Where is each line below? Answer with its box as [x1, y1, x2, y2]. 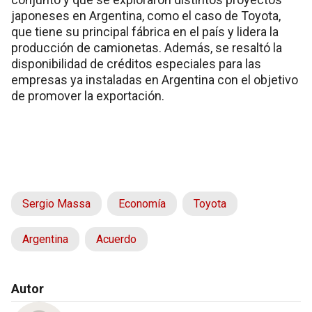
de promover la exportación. [11, 88, 164, 103]
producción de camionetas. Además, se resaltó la [11, 40, 282, 55]
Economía [118, 196, 166, 210]
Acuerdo [96, 232, 136, 246]
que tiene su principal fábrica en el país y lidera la [11, 24, 279, 39]
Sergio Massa [22, 196, 91, 210]
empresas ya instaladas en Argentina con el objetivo [11, 72, 298, 87]
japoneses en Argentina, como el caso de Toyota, [11, 8, 281, 23]
